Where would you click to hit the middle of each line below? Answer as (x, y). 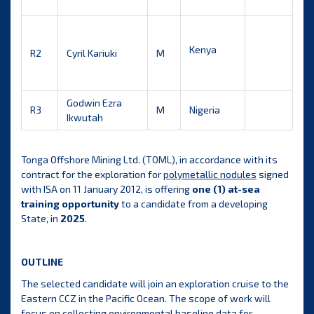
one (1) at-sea (226, 189)
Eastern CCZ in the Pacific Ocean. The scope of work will (146, 299)
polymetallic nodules (210, 175)
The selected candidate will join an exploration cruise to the (155, 284)
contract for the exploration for (92, 175)
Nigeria (205, 110)
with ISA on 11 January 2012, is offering (107, 189)
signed (273, 175)
